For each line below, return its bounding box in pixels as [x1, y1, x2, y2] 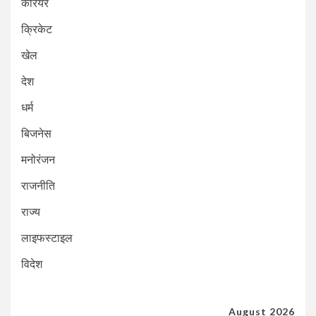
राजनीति [21, 178, 55, 193]
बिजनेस [21, 126, 51, 140]
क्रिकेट [21, 22, 52, 36]
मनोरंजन [21, 152, 55, 166]
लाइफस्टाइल [21, 231, 73, 245]
